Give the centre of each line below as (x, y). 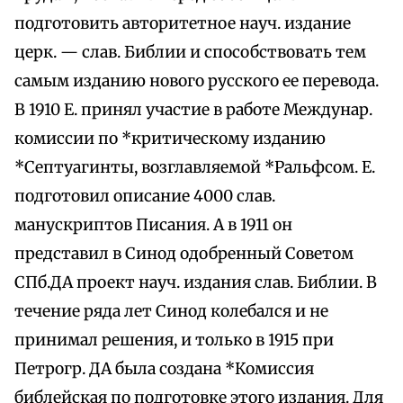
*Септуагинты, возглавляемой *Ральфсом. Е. (195, 168)
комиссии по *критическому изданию (170, 139)
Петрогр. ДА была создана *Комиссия (164, 369)
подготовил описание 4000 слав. (145, 197)
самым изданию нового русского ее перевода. (197, 81)
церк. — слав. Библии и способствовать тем (190, 53)
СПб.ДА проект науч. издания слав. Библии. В (196, 283)
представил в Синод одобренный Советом (184, 254)
